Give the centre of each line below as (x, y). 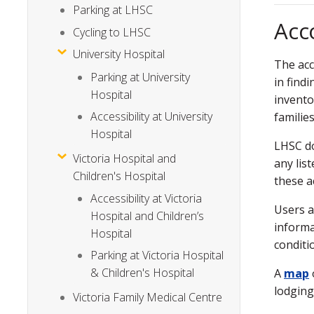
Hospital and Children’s (148, 216)
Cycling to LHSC (112, 32)
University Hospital (119, 54)
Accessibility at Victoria (146, 198)
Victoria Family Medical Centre (148, 297)
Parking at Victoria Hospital (157, 255)
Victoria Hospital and (125, 158)
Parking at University (141, 77)
